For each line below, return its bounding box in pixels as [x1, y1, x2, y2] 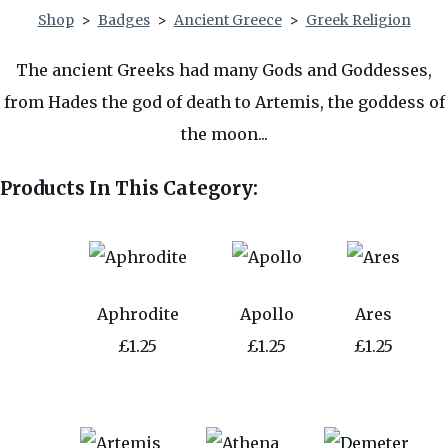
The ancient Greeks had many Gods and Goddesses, [16, 60, 432, 80]
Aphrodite [96, 303, 179, 324]
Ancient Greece [173, 11, 282, 29]
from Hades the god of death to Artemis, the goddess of [3, 92, 445, 112]
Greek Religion [305, 11, 411, 29]
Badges [97, 11, 150, 29]
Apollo [239, 303, 294, 324]
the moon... [180, 124, 268, 144]
